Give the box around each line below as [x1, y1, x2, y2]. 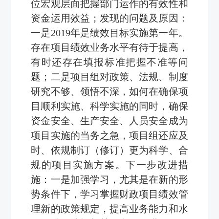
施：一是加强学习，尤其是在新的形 [31, 174, 188, 185]
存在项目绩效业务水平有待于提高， [31, 42, 188, 53]
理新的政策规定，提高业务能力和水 [31, 203, 188, 214]
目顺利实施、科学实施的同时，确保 [31, 100, 188, 111]
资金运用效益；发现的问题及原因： [31, 12, 188, 23]
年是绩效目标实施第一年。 [70, 27, 188, 38]
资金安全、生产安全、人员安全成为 [31, 115, 188, 126]
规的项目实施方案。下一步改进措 [31, 159, 188, 170]
